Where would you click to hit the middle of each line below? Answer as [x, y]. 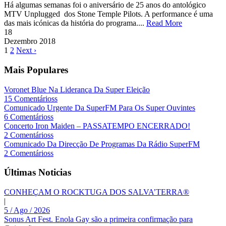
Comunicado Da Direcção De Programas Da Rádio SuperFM [102, 144]
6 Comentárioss [29, 117]
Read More [164, 23]
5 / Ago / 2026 [27, 210]
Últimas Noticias [38, 173]
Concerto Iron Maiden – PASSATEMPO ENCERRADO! [97, 126]
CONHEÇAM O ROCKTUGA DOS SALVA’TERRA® [97, 192]
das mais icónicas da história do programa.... [75, 23]
